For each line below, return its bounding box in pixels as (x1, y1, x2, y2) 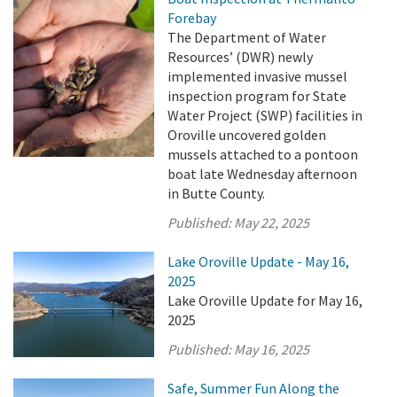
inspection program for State (167, 87, 347, 105)
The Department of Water (167, 28, 327, 46)
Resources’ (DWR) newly (167, 48, 314, 66)
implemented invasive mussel (167, 67, 348, 85)
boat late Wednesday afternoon (167, 165, 358, 183)
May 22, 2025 (234, 214, 310, 231)
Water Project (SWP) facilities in (167, 106, 363, 124)
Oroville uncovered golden (167, 126, 327, 144)
